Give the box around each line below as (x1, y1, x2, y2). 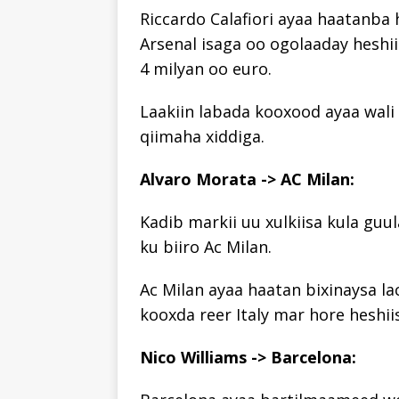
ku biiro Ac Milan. (140, 235, 272, 257)
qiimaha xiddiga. (140, 125, 265, 147)
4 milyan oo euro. (140, 57, 272, 79)
